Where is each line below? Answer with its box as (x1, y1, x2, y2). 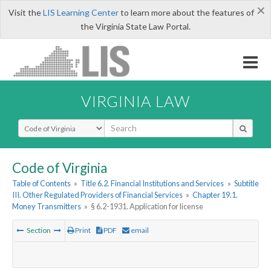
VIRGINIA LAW (81, 91, 190, 110)
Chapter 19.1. (192, 190, 238, 200)
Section (25, 226, 52, 235)
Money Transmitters (12, 201, 81, 212)
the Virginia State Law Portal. (80, 21, 191, 31)
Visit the (8, 7, 43, 18)
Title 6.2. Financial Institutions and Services (80, 178, 224, 189)
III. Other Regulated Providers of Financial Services (12, 190, 183, 200)
